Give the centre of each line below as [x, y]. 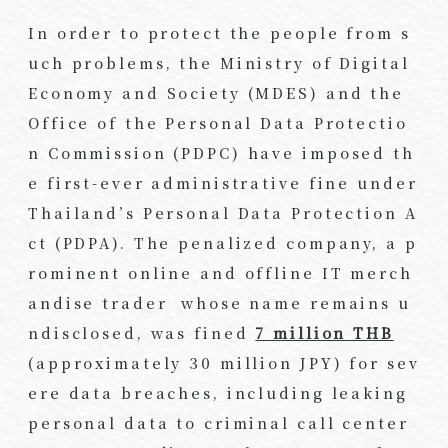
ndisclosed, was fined [142, 333]
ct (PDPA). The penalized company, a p [223, 243]
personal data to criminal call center [218, 423]
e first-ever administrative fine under [223, 183]
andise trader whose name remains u [219, 303]
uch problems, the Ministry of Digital [219, 63]
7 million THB [324, 333]
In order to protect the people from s [219, 33]
